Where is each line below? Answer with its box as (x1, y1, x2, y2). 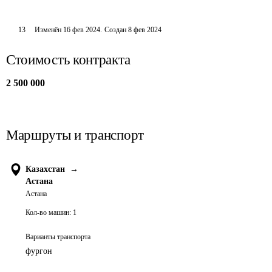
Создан (104, 25, 127, 34)
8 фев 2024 (128, 25, 162, 34)
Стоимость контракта (6, 52, 131, 67)
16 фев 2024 (63, 25, 101, 34)
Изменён (35, 25, 64, 34)
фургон (25, 246, 52, 256)
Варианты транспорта (25, 233, 90, 241)
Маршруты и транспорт (6, 127, 144, 143)
